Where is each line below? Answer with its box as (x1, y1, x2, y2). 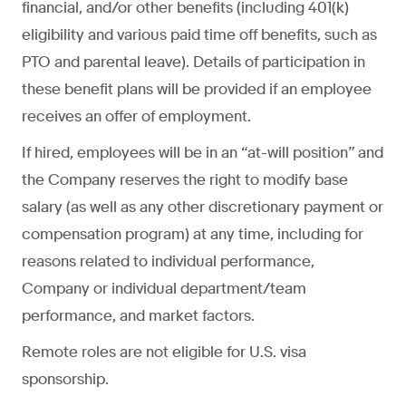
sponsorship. (22, 369, 109, 389)
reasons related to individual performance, (22, 251, 314, 271)
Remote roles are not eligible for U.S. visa (22, 342, 306, 362)
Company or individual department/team (22, 278, 306, 298)
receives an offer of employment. (22, 106, 251, 126)
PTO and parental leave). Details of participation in (22, 52, 365, 72)
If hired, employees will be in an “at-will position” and (22, 142, 383, 162)
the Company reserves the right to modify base (22, 169, 348, 189)
